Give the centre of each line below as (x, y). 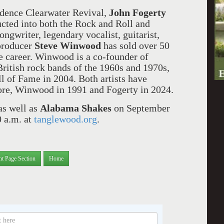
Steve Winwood (69, 45)
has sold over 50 (136, 45)
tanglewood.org (65, 119)
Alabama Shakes (76, 108)
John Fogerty (137, 12)
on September (141, 108)
